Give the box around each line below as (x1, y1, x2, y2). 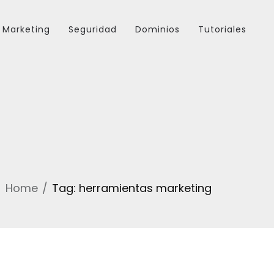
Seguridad (68, 23, 117, 35)
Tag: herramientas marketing (52, 180, 212, 196)
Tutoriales (198, 23, 246, 35)
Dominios (135, 23, 180, 35)
